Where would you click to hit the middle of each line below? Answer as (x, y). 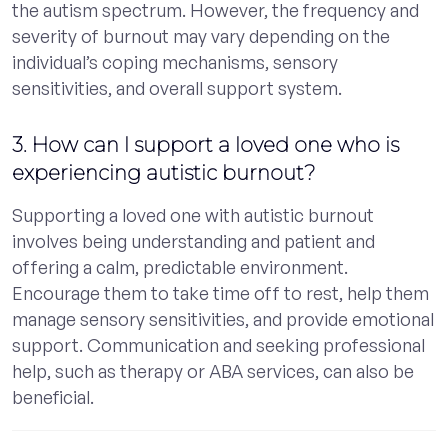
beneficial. (53, 396)
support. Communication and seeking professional (218, 344)
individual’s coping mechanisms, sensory (175, 61)
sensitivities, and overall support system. (177, 87)
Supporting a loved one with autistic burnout (193, 214)
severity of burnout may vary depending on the (201, 35)
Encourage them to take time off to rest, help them (220, 292)
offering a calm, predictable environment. (180, 266)
